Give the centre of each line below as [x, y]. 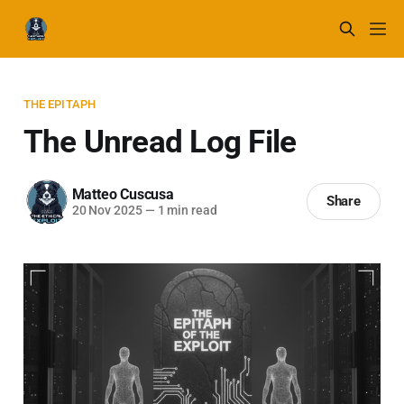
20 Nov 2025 [107, 211]
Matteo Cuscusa [123, 195]
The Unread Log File [160, 141]
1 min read [186, 211]
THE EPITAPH [60, 104]
